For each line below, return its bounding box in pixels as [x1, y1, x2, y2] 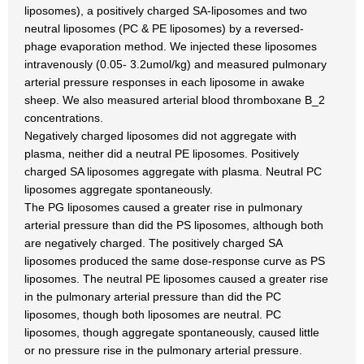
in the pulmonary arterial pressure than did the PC [24, 290, 281, 303]
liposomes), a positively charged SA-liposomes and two [24, 4, 307, 17]
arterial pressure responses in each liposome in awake [24, 76, 305, 89]
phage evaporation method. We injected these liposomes [24, 40, 317, 53]
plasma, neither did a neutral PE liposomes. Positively [24, 147, 299, 160]
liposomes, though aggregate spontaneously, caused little [24, 326, 319, 339]
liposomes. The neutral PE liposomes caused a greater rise [24, 272, 328, 285]
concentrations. [24, 111, 103, 124]
